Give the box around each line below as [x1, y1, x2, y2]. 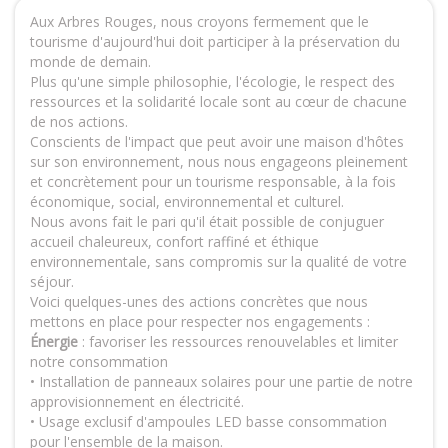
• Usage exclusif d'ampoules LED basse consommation [30, 412, 387, 431]
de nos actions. [30, 112, 128, 131]
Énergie [30, 332, 82, 351]
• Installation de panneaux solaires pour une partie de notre [30, 372, 413, 391]
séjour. [30, 272, 74, 291]
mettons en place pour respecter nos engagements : [30, 312, 370, 331]
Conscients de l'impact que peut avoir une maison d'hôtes [30, 132, 404, 151]
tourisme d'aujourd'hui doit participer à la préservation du [30, 32, 400, 51]
